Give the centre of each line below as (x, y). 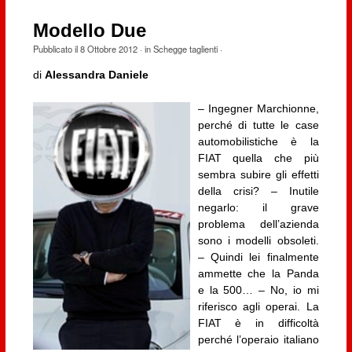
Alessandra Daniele (96, 74)
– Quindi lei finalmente (258, 257)
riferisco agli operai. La (258, 307)
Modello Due (89, 30)
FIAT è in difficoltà (258, 323)
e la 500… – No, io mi (258, 290)
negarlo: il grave (258, 208)
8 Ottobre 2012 (108, 48)
